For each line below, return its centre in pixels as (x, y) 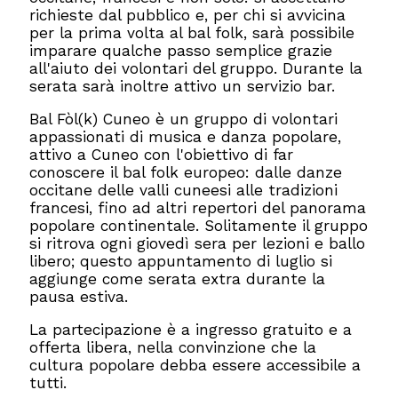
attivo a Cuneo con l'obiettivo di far (162, 155)
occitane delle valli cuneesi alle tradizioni (184, 191)
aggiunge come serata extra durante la (178, 279)
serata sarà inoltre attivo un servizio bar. (183, 86)
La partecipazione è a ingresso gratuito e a (191, 330)
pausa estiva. (79, 297)
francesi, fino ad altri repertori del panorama (198, 208)
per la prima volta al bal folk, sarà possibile (192, 32)
